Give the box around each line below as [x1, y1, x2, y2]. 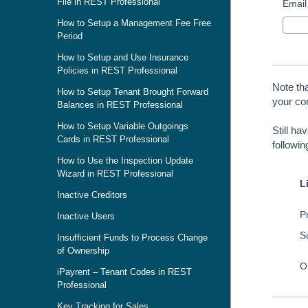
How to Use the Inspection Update [57, 155, 193, 166]
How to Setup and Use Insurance [57, 52, 188, 63]
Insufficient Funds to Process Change [57, 232, 208, 243]
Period [57, 31, 82, 41]
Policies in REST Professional [57, 65, 177, 76]
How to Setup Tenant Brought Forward [57, 87, 208, 97]
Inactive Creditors [57, 190, 127, 200]
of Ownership [57, 245, 109, 256]
